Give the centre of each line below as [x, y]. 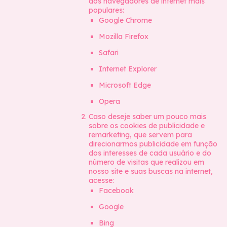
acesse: [101, 180]
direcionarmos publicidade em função [153, 144]
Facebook [116, 191]
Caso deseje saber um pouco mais [147, 117]
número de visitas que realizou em [146, 162]
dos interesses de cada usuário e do [150, 153]
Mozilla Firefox [124, 36]
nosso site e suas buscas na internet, [151, 171]
